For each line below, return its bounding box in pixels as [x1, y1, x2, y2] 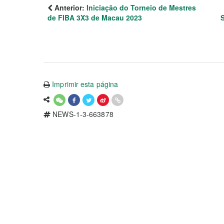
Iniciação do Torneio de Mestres [86, 2, 196, 12]
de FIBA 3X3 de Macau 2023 [47, 12, 142, 22]
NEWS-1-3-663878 [50, 108, 113, 119]
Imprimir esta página [52, 78, 118, 89]
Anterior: [52, 2, 86, 12]
